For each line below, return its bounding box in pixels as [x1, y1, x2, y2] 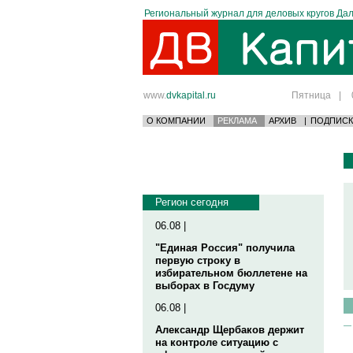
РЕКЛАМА [217, 116, 257, 125]
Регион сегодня [155, 196, 229, 208]
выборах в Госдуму [155, 280, 255, 292]
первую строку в [155, 255, 240, 266]
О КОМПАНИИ [147, 116, 206, 125]
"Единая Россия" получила [155, 242, 295, 254]
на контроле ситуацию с [155, 336, 278, 348]
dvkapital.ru [166, 90, 216, 100]
